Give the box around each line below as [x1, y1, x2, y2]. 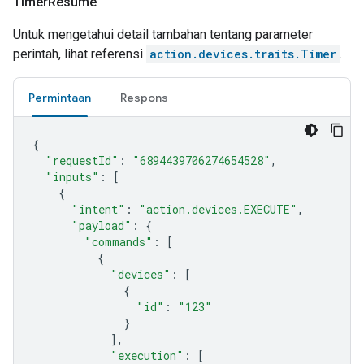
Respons [120, 90, 168, 105]
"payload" [71, 218, 132, 233]
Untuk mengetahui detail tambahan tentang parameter [13, 27, 313, 42]
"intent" [71, 201, 125, 217]
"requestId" [45, 153, 119, 168]
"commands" [84, 234, 153, 249]
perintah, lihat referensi [13, 46, 146, 62]
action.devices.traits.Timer [149, 46, 336, 62]
